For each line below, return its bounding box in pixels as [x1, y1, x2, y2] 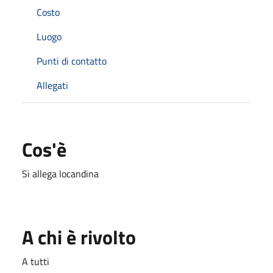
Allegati [37, 77, 68, 93]
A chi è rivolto [22, 222, 136, 252]
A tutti [22, 253, 49, 269]
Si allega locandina [22, 166, 99, 181]
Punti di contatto [37, 53, 107, 68]
